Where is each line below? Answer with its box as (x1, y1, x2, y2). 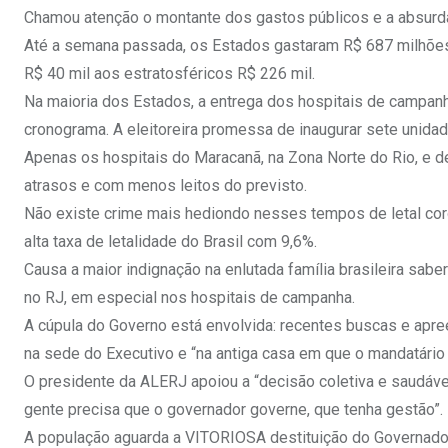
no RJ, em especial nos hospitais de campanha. (24, 287, 355, 307)
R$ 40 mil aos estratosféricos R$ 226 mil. (24, 63, 315, 83)
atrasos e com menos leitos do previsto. (24, 175, 307, 195)
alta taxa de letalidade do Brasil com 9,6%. (24, 231, 317, 251)
